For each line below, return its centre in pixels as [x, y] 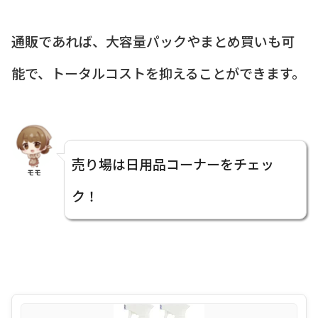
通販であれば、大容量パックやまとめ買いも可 [153, 40]
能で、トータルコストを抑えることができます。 [158, 72]
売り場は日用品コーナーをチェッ [173, 164]
